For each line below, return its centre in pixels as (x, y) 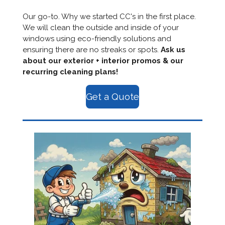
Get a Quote (113, 97)
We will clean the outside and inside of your (100, 27)
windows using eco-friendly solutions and (97, 38)
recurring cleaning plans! (70, 72)
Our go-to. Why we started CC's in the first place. (109, 16)
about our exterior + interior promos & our (103, 61)
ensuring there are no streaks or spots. (91, 49)
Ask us (173, 49)
